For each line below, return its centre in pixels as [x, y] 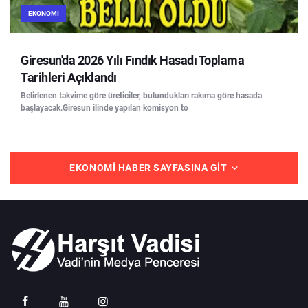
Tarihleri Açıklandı [69, 77]
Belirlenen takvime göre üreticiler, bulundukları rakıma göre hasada [141, 95]
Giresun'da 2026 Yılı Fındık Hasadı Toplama [132, 60]
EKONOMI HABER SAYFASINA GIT [150, 167]
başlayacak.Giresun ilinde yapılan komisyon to [104, 108]
